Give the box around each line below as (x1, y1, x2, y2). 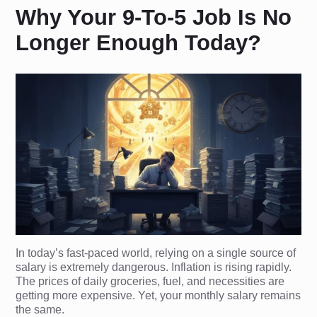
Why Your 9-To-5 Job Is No (16, 4, 292, 30)
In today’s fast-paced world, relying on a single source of (16, 246, 296, 259)
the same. (16, 303, 65, 316)
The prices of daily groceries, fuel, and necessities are (16, 275, 285, 287)
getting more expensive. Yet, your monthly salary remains (16, 289, 301, 301)
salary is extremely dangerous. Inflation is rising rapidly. (16, 260, 292, 273)
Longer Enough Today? (16, 30, 262, 55)
